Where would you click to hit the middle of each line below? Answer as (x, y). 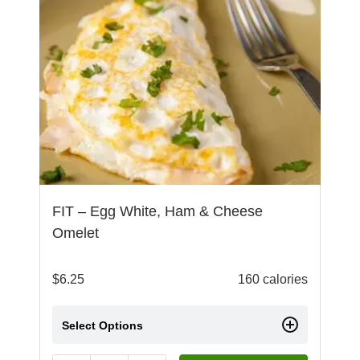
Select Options (102, 325)
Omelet (76, 233)
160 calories (273, 279)
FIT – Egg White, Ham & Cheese (157, 211)
